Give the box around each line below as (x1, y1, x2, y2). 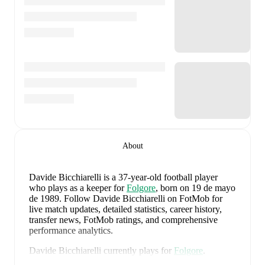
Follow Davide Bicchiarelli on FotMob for (62, 193, 222, 203)
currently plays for (104, 245, 172, 256)
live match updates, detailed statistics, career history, (29, 203, 222, 214)
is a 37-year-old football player (104, 172, 218, 182)
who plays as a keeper (29, 182, 111, 193)
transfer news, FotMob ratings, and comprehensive (29, 214, 218, 225)
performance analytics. (29, 225, 113, 235)
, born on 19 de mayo (156, 182, 235, 193)
